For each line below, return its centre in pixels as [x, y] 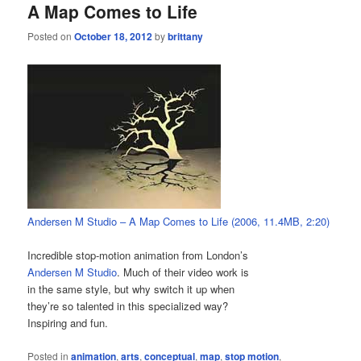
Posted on [51, 35]
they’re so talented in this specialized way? [128, 306]
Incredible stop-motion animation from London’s [138, 255]
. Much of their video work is [183, 272]
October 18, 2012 [114, 36]
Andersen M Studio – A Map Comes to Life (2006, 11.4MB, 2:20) [179, 222]
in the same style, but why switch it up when [131, 289]
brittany [186, 36]
